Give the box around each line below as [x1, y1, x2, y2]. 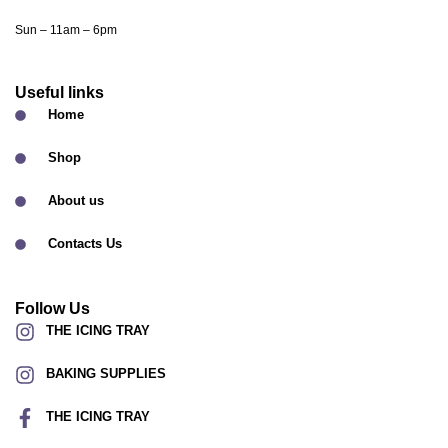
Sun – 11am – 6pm [15, 22, 117, 37]
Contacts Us [47, 236, 122, 252]
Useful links [15, 84, 104, 102]
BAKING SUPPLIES [46, 366, 166, 382]
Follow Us [15, 300, 90, 318]
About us [47, 193, 104, 209]
